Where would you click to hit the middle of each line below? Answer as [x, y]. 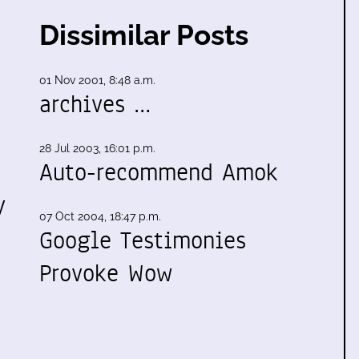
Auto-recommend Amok [159, 172]
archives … [95, 104]
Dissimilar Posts [144, 35]
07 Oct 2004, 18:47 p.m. [100, 216]
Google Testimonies [143, 240]
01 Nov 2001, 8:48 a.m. [97, 80]
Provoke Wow [106, 273]
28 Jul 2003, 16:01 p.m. [97, 148]
